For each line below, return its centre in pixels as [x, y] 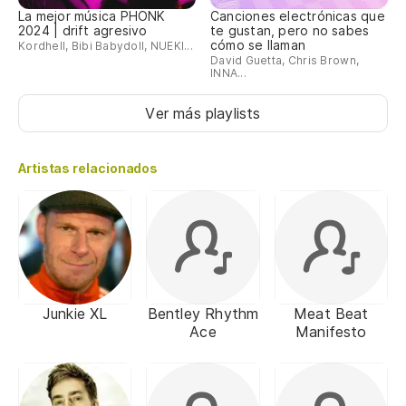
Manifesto [331, 331]
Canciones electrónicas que [298, 16]
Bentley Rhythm [203, 313]
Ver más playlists [203, 114]
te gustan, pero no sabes [290, 31]
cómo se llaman [258, 45]
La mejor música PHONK [92, 16]
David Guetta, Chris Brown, [285, 61]
